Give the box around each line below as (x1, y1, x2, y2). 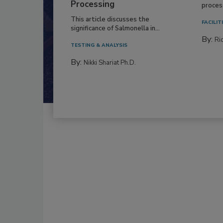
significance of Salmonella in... (71, 23, 160, 33)
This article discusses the (71, 14, 149, 24)
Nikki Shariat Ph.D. (84, 58, 136, 67)
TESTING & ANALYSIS (71, 41, 127, 49)
